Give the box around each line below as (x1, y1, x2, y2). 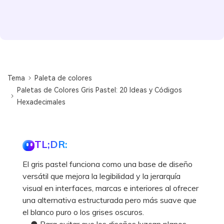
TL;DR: (34, 137, 67, 150)
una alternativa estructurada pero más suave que (22, 194, 196, 205)
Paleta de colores (34, 73, 92, 82)
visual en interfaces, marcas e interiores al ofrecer (22, 182, 198, 193)
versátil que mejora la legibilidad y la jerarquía (22, 170, 180, 181)
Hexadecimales (17, 97, 66, 106)
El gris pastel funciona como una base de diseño (22, 158, 192, 169)
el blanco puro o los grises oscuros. (22, 206, 144, 217)
